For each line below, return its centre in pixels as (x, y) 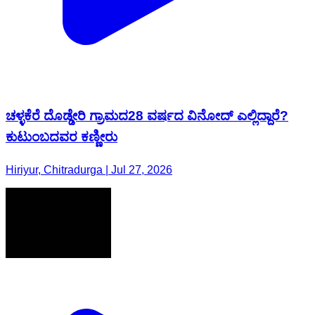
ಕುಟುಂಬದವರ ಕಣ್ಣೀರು (62, 137)
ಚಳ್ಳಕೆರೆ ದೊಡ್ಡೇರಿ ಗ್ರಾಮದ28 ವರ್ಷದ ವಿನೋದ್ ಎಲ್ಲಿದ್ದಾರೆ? (147, 116)
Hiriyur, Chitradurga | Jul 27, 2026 (89, 170)
